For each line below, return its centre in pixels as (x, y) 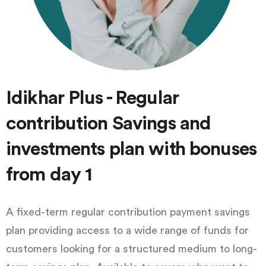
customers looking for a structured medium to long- (132, 249)
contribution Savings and (109, 124)
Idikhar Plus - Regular (92, 98)
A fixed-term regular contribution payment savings (128, 212)
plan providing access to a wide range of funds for (127, 231)
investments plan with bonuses (131, 149)
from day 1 (49, 175)
